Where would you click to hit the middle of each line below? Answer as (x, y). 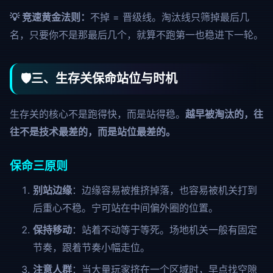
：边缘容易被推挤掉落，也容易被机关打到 (164, 190)
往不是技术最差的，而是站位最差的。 (93, 132)
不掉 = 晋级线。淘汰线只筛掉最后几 (170, 17)
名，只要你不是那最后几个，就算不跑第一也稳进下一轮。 (136, 35)
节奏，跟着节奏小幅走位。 (91, 247)
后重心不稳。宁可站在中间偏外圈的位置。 (125, 208)
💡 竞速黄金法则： (50, 17)
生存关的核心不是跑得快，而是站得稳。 (97, 114)
